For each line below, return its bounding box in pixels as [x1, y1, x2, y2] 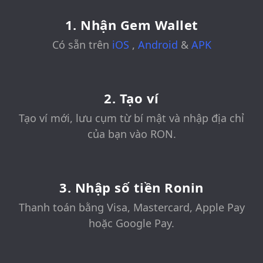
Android [137, 38, 181, 52]
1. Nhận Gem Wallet [65, 16, 198, 34]
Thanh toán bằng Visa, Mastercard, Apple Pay [18, 200, 245, 215]
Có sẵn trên [52, 38, 112, 52]
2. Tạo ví [104, 89, 159, 107]
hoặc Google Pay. [89, 216, 174, 231]
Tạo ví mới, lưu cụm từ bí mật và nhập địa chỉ [19, 111, 244, 126]
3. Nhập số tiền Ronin [59, 178, 204, 197]
